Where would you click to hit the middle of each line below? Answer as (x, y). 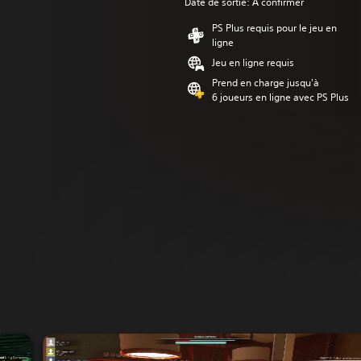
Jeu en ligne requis (253, 62)
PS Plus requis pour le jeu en (274, 28)
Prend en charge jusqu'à (266, 83)
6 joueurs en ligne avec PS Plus (280, 97)
